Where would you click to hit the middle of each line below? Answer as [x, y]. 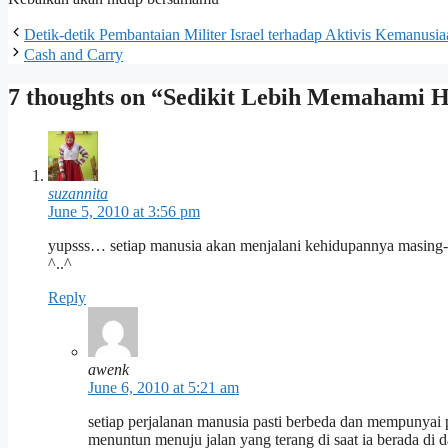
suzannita [78, 194]
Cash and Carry [73, 55]
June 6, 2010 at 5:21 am [163, 388]
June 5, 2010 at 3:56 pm [124, 212]
